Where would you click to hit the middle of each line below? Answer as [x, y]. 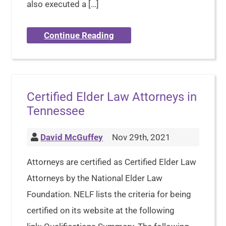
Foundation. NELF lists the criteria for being [109, 194]
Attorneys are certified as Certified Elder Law [112, 162]
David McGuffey [72, 137]
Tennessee [56, 111]
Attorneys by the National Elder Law [95, 178]
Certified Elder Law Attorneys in [112, 97]
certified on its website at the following [101, 210]
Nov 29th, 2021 [140, 137]
